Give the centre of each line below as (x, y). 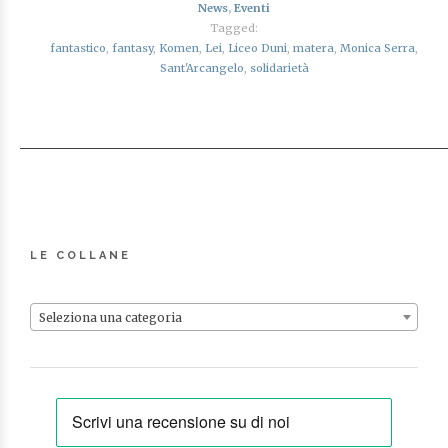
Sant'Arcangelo (201, 67)
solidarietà (279, 67)
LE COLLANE (80, 255)
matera (313, 47)
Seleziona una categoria (110, 317)
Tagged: (234, 27)
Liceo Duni (257, 47)
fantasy (132, 47)
